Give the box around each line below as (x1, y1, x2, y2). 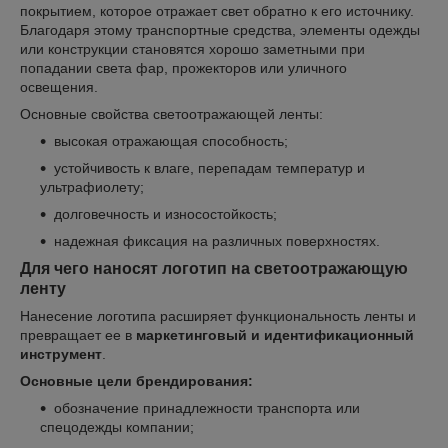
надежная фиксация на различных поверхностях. (54, 232, 380, 249)
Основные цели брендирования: (20, 372, 253, 389)
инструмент (20, 345, 102, 362)
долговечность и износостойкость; (54, 205, 277, 222)
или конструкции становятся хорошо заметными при (20, 40, 365, 57)
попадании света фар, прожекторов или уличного (20, 59, 347, 76)
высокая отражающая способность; (54, 132, 288, 149)
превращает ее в (20, 326, 136, 343)
